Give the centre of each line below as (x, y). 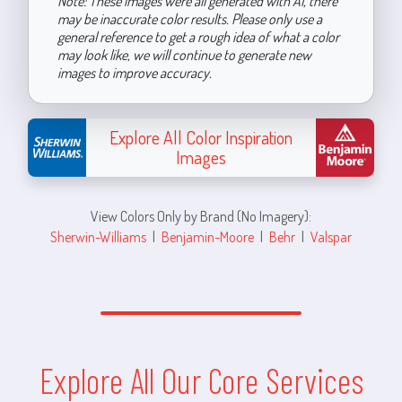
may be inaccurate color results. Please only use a (189, 18)
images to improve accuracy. (134, 72)
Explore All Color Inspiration (201, 138)
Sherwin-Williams (98, 236)
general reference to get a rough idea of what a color (198, 36)
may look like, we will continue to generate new (184, 54)
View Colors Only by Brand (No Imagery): (201, 215)
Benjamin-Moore (208, 236)
